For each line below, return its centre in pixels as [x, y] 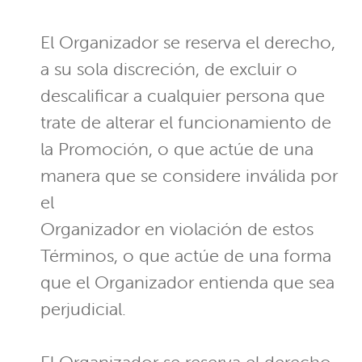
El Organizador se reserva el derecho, [188, 43]
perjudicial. [83, 309]
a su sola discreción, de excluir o [169, 69]
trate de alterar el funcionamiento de [186, 123]
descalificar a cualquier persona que [183, 96]
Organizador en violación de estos [177, 229]
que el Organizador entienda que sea [187, 283]
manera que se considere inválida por [189, 176]
